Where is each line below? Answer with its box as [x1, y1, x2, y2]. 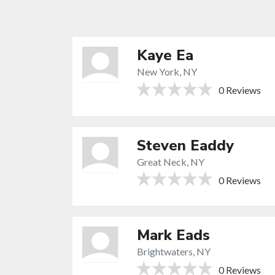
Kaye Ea [137, 45, 194, 66]
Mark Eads [137, 225, 211, 245]
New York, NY [137, 66, 198, 78]
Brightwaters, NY [137, 245, 211, 257]
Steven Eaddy [137, 135, 234, 155]
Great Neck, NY [137, 155, 205, 168]
